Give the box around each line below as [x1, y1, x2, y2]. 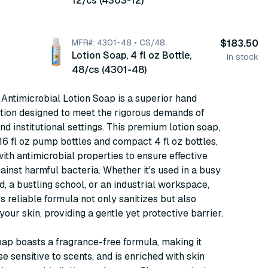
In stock [227, 51, 258, 62]
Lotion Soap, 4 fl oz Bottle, [72, 49, 191, 62]
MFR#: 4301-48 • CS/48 [72, 37, 165, 48]
